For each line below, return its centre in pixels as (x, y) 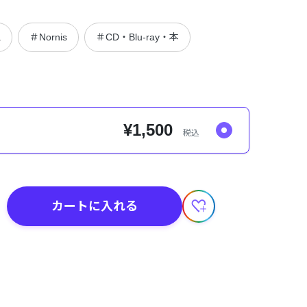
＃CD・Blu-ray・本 (137, 37)
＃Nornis (48, 37)
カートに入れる (95, 206)
